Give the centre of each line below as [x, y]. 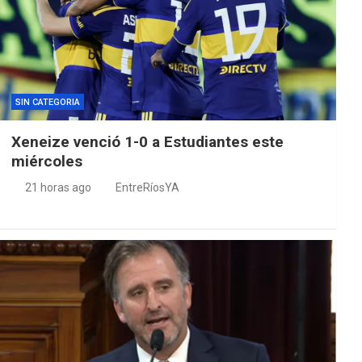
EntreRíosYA [147, 187]
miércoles [46, 161]
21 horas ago [59, 187]
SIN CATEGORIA [47, 102]
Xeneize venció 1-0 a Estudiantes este [147, 141]
